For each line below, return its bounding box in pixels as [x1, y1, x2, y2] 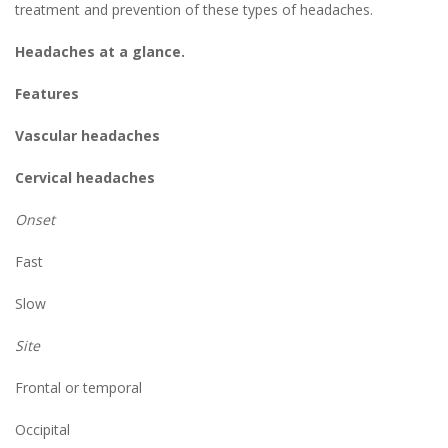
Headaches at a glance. [15, 42, 185, 62]
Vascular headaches [15, 126, 160, 146]
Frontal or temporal [15, 378, 142, 398]
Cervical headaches [15, 168, 155, 188]
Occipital [15, 420, 70, 440]
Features [15, 84, 79, 104]
